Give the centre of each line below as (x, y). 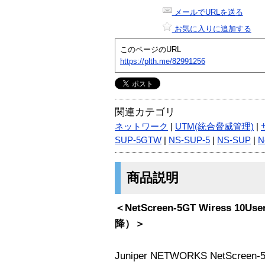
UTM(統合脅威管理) (214, 126)
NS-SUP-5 (189, 140)
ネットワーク (141, 126)
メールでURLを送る (207, 12)
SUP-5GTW (138, 140)
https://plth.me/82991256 (163, 61)
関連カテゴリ (145, 112)
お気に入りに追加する (211, 28)
